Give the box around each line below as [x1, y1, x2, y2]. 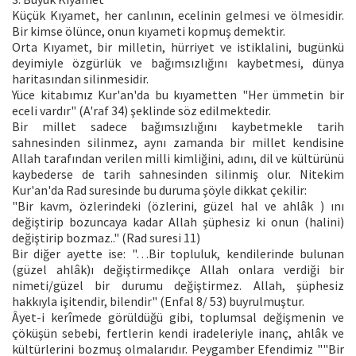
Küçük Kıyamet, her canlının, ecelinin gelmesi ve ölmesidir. [12, 6, 344, 23]
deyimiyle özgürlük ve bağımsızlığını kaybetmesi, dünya [12, 54, 344, 71]
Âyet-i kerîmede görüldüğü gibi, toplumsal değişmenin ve [12, 308, 344, 325]
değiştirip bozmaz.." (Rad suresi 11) [12, 229, 200, 246]
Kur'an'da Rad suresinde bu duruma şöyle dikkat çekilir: [12, 181, 307, 198]
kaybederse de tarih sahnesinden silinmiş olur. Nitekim [12, 165, 344, 182]
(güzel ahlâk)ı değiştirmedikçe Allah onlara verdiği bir [12, 261, 344, 277]
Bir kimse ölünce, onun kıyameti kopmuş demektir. [12, 22, 285, 39]
